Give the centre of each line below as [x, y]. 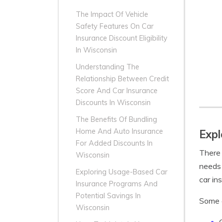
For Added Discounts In [114, 143]
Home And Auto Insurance [119, 132]
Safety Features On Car [115, 27]
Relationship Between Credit [122, 79]
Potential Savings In [108, 196]
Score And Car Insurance [117, 91]
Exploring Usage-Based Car [122, 172]
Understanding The [108, 67]
